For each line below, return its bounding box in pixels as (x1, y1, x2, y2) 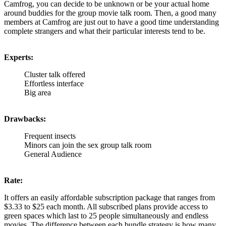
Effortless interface (24, 79, 84, 88)
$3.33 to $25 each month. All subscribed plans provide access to (4, 202, 208, 211)
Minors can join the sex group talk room (24, 141, 151, 150)
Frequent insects (24, 132, 76, 141)
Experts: (4, 53, 33, 62)
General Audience (24, 150, 82, 159)
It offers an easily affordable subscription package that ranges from (4, 193, 215, 202)
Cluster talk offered (24, 70, 85, 79)
